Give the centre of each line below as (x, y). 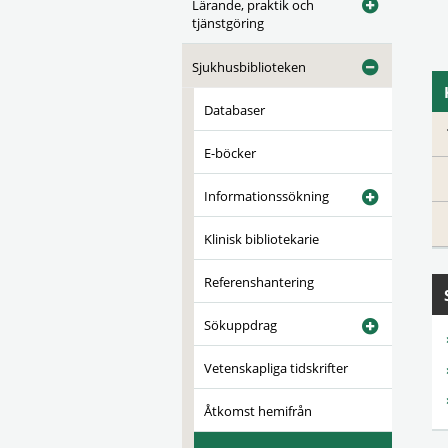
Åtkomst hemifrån (258, 411)
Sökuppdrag (240, 325)
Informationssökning (266, 196)
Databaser (234, 110)
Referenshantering (259, 282)
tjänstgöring (228, 23)
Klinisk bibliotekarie (261, 239)
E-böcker (230, 153)
